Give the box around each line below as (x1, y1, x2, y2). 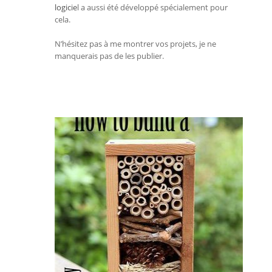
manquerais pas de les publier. (55, 50, 164, 61)
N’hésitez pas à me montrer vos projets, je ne (55, 38, 216, 49)
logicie (55, 1, 77, 13)
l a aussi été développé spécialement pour (77, 1, 228, 13)
